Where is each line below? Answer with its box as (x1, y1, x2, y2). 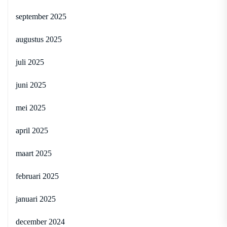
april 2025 (16, 126, 48, 135)
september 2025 (16, 12, 66, 21)
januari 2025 (16, 194, 56, 203)
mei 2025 (16, 103, 46, 112)
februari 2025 (16, 171, 59, 180)
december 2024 (16, 217, 65, 226)
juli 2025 (16, 57, 44, 66)
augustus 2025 (16, 34, 62, 44)
